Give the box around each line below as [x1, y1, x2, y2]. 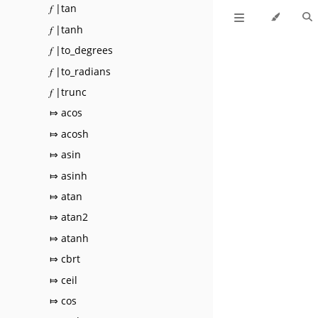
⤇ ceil [50, 273, 77, 287]
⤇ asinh [50, 168, 87, 182]
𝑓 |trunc [50, 85, 87, 99]
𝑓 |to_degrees [50, 43, 113, 57]
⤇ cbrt [50, 252, 80, 266]
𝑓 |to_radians [50, 64, 111, 78]
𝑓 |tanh [50, 22, 83, 36]
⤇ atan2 [50, 210, 88, 224]
